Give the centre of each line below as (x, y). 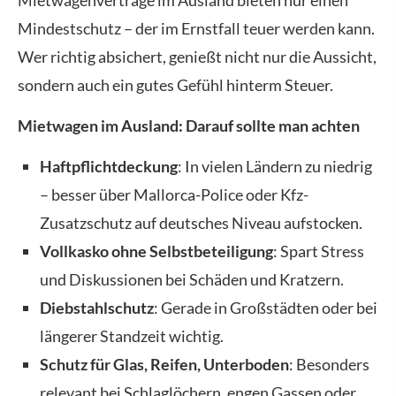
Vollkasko (74, 251)
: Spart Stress (319, 251)
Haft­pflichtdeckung (109, 167)
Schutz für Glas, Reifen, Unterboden (164, 365)
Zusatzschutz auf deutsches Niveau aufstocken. (201, 223)
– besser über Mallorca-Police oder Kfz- (174, 195)
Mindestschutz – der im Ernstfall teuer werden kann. (196, 28)
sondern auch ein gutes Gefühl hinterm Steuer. (175, 84)
